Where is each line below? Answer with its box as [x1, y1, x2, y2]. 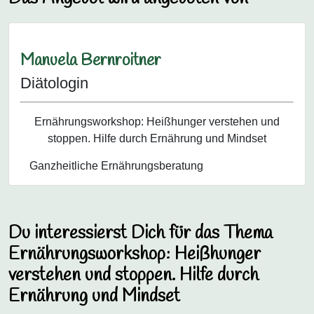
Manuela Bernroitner [20, 50, 161, 72]
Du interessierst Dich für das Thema [8, 221, 273, 245]
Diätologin [20, 74, 88, 93]
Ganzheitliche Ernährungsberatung [29, 159, 203, 172]
